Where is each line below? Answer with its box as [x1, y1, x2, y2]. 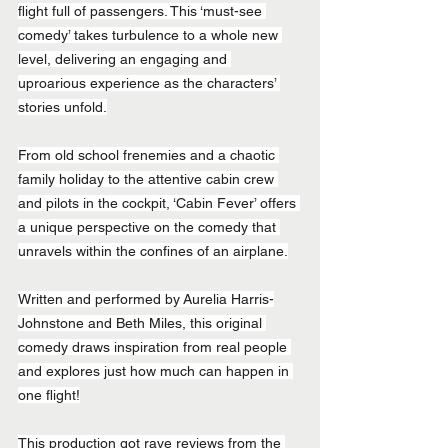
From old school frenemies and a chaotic [18, 146, 279, 163]
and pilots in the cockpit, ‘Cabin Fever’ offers [18, 194, 300, 211]
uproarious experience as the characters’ [18, 74, 280, 91]
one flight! [18, 386, 80, 403]
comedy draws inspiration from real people [18, 338, 291, 355]
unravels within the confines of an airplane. [18, 242, 288, 259]
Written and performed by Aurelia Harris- [18, 290, 274, 307]
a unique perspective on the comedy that [18, 218, 280, 235]
